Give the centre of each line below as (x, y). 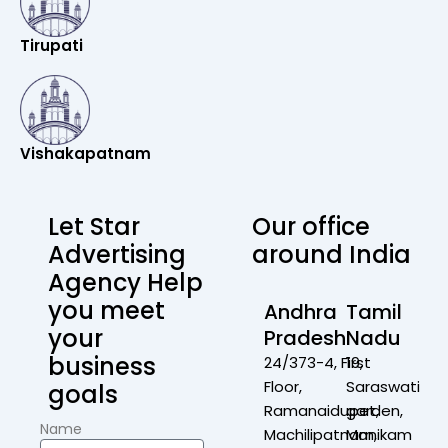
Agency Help (125, 282)
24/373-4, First (317, 362)
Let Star (94, 226)
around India (331, 254)
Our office (311, 226)
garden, (374, 410)
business (102, 366)
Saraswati (383, 386)
